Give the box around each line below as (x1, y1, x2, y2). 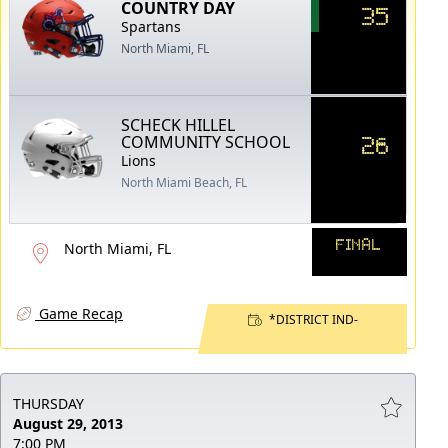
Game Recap (35, 303, 123, 323)
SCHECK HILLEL (121, 113, 236, 136)
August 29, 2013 (13, 413, 123, 433)
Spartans (121, 16, 182, 36)
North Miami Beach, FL (121, 173, 248, 191)
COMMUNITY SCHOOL (121, 130, 291, 153)
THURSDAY (13, 393, 84, 413)
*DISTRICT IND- (266, 310, 359, 328)
